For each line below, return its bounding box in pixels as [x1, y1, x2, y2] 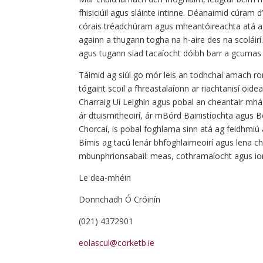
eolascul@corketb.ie [79, 237, 155, 249]
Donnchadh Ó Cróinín [79, 194, 161, 205]
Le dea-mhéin [79, 172, 131, 184]
